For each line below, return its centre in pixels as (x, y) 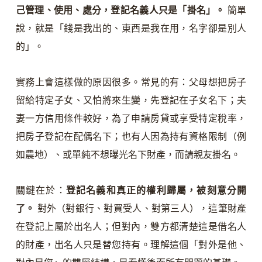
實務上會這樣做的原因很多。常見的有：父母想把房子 (131, 82)
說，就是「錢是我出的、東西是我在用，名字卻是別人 (131, 29)
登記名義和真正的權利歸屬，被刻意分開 (156, 191)
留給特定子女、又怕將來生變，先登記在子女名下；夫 (131, 101)
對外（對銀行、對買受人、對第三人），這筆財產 (141, 209)
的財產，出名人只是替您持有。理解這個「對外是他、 (131, 245)
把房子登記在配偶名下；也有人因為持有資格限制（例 (131, 137)
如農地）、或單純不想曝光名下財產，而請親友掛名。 (128, 155)
